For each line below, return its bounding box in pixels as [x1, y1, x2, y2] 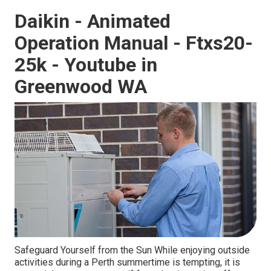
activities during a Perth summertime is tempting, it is [15, 256, 240, 269]
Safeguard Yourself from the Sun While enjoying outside [15, 244, 250, 256]
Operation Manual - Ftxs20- [15, 31, 253, 55]
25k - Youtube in [15, 53, 157, 77]
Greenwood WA [15, 75, 147, 99]
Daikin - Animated [15, 10, 171, 33]
